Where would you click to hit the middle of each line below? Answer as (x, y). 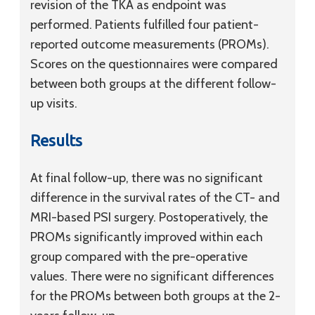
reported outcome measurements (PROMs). (150, 44)
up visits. (54, 103)
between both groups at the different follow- (153, 84)
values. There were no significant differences (152, 276)
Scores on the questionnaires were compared (154, 64)
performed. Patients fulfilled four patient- (144, 25)
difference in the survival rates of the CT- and (155, 198)
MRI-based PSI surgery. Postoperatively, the (149, 217)
